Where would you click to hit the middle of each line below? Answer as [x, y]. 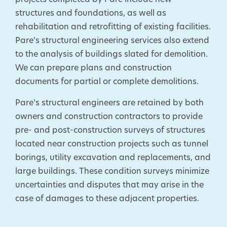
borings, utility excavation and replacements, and [113, 158]
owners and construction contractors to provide [109, 117]
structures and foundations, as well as [91, 14]
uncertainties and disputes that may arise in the [109, 185]
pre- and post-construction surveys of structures [110, 131]
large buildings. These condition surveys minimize [112, 172]
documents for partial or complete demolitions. [107, 82]
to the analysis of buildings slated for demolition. [111, 55]
